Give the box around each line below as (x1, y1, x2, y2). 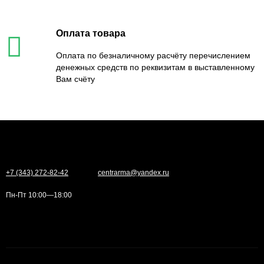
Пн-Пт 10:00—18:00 (6, 190, 72, 199)
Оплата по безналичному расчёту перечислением (56, 50, 250, 60)
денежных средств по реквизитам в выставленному (56, 62, 255, 72)
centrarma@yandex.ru (98, 168, 169, 177)
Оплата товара (56, 28, 126, 38)
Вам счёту (56, 74, 95, 84)
